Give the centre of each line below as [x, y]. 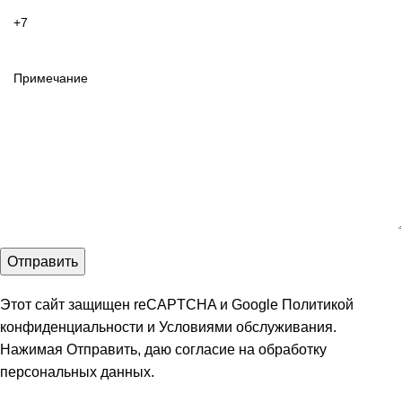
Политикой [318, 305]
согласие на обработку [251, 350]
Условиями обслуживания [246, 327]
